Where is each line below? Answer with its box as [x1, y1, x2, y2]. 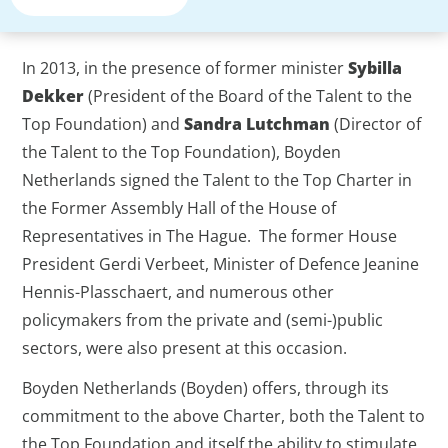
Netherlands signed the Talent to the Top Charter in [22, 169, 413, 192]
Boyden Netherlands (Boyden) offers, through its [22, 377, 390, 400]
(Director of [330, 113, 422, 136]
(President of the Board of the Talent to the [84, 85, 413, 108]
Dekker [22, 85, 85, 108]
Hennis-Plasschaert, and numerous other [22, 281, 335, 304]
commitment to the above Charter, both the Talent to [22, 405, 426, 428]
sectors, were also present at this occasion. [22, 337, 348, 360]
